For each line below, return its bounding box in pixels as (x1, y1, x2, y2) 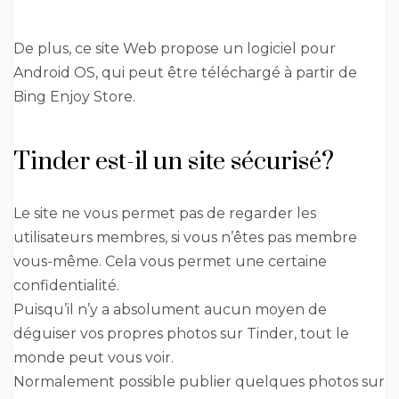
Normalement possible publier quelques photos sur (13, 373, 385, 391)
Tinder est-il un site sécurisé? (13, 146, 334, 178)
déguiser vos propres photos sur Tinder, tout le (13, 325, 349, 343)
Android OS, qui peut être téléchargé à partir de (13, 64, 357, 82)
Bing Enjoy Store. (13, 88, 135, 106)
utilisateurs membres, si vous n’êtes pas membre (13, 229, 357, 247)
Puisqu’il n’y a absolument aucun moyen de (13, 301, 327, 319)
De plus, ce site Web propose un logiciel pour (13, 40, 336, 58)
